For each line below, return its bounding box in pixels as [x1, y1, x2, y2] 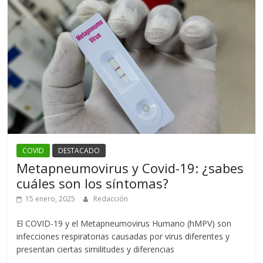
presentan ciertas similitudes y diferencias [16, 244, 175, 255]
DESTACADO [58, 146, 100, 156]
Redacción [93, 194, 129, 204]
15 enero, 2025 [25, 194, 76, 204]
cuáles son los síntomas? [16, 174, 169, 193]
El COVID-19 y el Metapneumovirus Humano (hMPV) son [16, 218, 232, 230]
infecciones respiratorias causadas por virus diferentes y [16, 231, 230, 242]
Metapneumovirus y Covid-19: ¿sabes [16, 159, 244, 177]
